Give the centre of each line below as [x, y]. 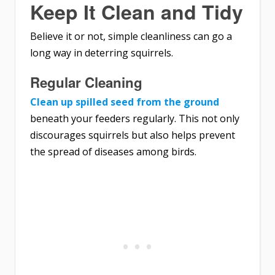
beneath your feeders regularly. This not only [135, 118]
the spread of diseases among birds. [113, 151]
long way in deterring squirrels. [102, 52]
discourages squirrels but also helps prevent [133, 135]
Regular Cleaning [86, 82]
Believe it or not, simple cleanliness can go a [131, 36]
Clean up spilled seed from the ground [125, 102]
